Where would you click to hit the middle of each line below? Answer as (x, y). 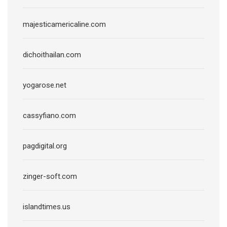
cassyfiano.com (49, 115)
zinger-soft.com (50, 176)
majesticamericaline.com (64, 24)
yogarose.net (45, 85)
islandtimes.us (47, 206)
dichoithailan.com (52, 54)
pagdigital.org (45, 146)
